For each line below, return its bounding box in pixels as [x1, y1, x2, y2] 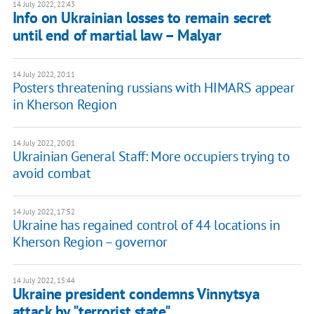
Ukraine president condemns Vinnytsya [12, 284, 260, 304]
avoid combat [12, 164, 91, 183]
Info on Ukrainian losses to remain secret [12, 8, 271, 28]
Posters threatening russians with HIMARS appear [12, 78, 295, 97]
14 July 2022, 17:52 [12, 207, 75, 217]
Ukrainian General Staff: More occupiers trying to [12, 147, 290, 166]
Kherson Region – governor [12, 233, 168, 252]
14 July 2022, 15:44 [12, 275, 75, 286]
